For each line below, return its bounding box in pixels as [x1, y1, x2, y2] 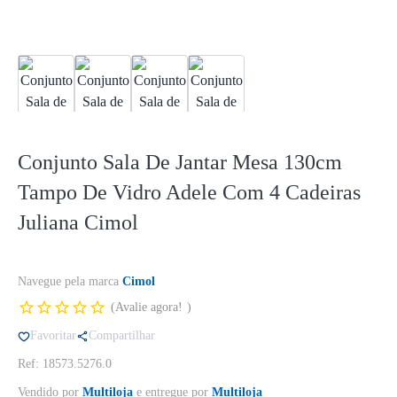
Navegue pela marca [18, 275, 122, 288]
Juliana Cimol [18, 211, 138, 234]
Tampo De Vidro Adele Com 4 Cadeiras [18, 181, 361, 204]
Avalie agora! [115, 300, 183, 314]
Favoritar [30, 329, 76, 342]
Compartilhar [89, 329, 155, 342]
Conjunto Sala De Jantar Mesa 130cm [18, 151, 342, 174]
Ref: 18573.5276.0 [18, 357, 112, 370]
